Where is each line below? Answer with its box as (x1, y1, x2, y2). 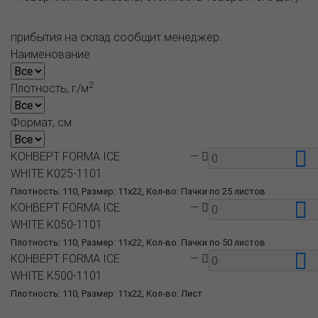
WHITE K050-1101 (11, 216, 102, 231)
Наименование (11, 46, 90, 61)
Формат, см (11, 114, 72, 129)
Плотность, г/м (11, 80, 89, 95)
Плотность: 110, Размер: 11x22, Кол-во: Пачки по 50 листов (11, 236, 265, 248)
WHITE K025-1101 (11, 165, 102, 180)
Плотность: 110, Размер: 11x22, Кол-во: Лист (11, 287, 202, 300)
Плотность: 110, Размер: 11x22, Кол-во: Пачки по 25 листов (11, 185, 265, 197)
